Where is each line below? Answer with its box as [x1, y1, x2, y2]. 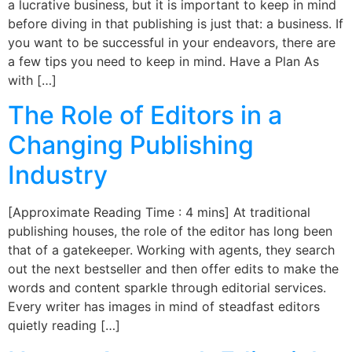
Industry [8, 159, 108, 191]
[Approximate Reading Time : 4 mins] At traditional [8, 204, 310, 221]
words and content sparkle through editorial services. [8, 280, 326, 296]
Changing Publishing [8, 130, 254, 161]
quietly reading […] [8, 317, 120, 334]
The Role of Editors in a [8, 100, 282, 131]
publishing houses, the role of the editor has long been [8, 223, 332, 240]
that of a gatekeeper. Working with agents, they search [8, 242, 335, 258]
